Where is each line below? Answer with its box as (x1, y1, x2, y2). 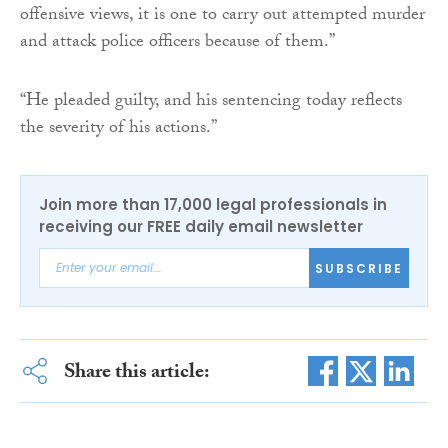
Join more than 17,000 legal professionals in (39, 194, 387, 216)
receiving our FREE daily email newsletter (39, 216, 363, 238)
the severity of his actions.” (20, 114, 220, 146)
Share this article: (63, 357, 210, 392)
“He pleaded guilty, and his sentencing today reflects (20, 87, 402, 119)
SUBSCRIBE (315, 259, 403, 277)
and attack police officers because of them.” (20, 28, 338, 60)
